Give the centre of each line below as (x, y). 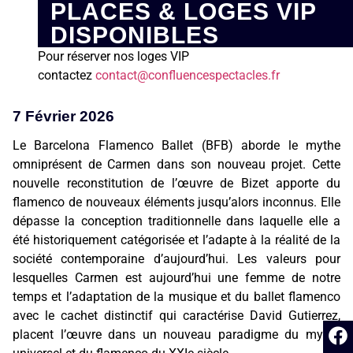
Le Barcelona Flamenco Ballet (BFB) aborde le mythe (176, 146)
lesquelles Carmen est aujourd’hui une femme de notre (176, 278)
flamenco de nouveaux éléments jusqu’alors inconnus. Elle (176, 203)
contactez (67, 75)
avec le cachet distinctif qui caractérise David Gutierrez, (176, 316)
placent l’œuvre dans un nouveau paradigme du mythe (176, 335)
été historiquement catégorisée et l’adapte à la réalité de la (176, 240)
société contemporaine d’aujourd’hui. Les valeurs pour (176, 259)
